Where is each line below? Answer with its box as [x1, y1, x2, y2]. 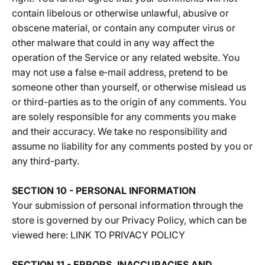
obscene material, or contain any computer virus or [12, 22, 235, 34]
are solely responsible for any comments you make [12, 111, 236, 122]
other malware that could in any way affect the [12, 37, 214, 49]
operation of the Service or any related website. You [12, 51, 240, 63]
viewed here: [12, 229, 70, 241]
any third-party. [12, 155, 79, 167]
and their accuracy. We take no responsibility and [12, 125, 227, 137]
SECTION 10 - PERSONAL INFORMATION [12, 185, 196, 196]
